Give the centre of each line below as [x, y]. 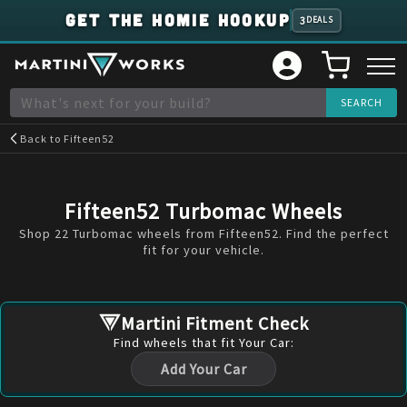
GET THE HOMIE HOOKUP [178, 20]
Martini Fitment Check [214, 323]
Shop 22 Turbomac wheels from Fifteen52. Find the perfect [203, 233]
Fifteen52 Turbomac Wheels [203, 211]
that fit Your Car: [241, 342]
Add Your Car [203, 369]
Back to [42, 139]
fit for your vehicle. [203, 250]
